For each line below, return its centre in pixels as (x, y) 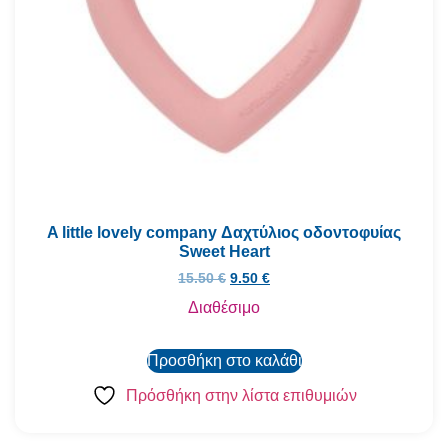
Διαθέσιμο (224, 308)
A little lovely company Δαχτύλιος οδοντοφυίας (224, 233)
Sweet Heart (224, 252)
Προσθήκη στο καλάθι (224, 361)
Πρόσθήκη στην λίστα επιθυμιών (241, 396)
